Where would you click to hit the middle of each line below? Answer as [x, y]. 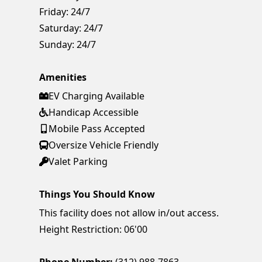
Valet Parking [78, 161]
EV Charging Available [97, 96]
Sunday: [57, 44]
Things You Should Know [97, 194]
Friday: [54, 11]
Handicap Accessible [94, 112]
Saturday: [61, 28]
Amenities [63, 77]
